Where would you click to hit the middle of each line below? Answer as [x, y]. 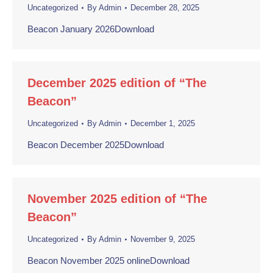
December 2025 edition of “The [117, 83]
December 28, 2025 [165, 8]
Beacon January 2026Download [91, 29]
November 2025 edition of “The [117, 199]
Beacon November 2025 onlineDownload [108, 261]
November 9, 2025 [163, 239]
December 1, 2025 [163, 123]
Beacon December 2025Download [96, 145]
